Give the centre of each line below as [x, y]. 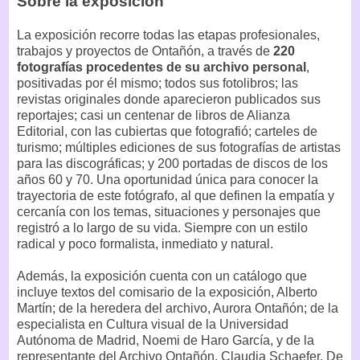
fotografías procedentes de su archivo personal [162, 67]
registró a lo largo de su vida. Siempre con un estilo [162, 227]
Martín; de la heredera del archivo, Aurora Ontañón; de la [178, 308]
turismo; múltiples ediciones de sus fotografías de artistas [179, 147]
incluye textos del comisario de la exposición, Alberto [167, 292]
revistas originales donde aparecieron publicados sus [169, 99]
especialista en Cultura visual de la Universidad [153, 324]
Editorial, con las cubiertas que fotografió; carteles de [167, 131]
